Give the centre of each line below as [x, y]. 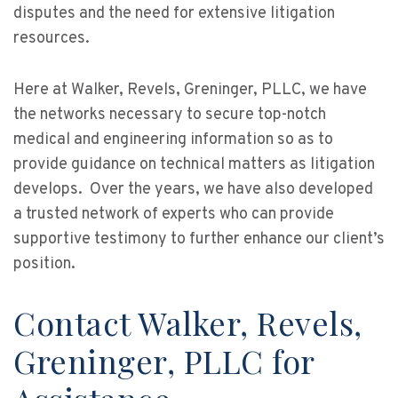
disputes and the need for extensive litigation [174, 14]
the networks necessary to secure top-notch [170, 115]
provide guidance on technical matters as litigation [194, 165]
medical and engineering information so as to [173, 140]
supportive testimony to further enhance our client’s [199, 239]
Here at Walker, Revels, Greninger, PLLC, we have [190, 90]
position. [44, 264]
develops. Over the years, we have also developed [193, 190]
